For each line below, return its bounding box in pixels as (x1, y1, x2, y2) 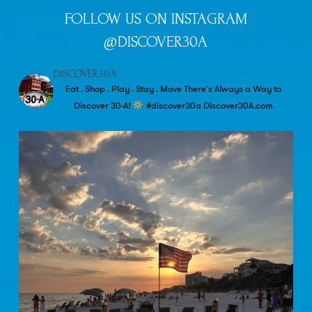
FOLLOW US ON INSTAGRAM (64, 9, 247, 28)
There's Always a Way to (181, 81, 281, 95)
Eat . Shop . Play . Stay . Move (65, 81, 182, 95)
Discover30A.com (201, 98, 273, 112)
